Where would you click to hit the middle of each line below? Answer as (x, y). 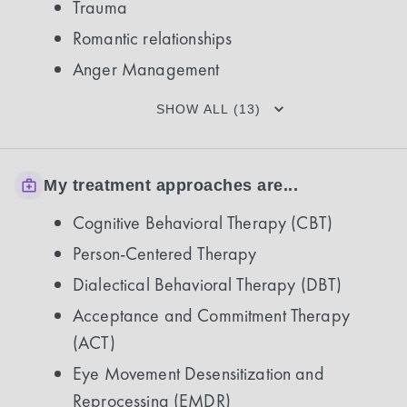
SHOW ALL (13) (208, 109)
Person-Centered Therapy (165, 253)
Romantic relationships (153, 38)
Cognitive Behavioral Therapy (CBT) (203, 223)
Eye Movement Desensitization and (199, 373)
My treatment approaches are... (171, 185)
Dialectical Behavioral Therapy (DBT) (208, 284)
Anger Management (146, 69)
